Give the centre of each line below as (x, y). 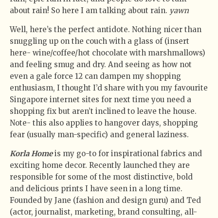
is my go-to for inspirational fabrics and (127, 153)
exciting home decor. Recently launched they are (100, 165)
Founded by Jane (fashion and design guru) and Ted (105, 200)
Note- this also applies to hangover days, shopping (104, 123)
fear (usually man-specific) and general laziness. (99, 134)
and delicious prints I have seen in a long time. (96, 188)
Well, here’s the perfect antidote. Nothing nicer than (106, 29)
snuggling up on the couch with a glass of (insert (100, 41)
